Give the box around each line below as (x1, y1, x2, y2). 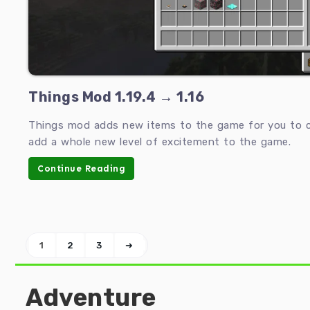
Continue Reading (37, 163, 125, 174)
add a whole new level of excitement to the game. (28, 136, 291, 148)
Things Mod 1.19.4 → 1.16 (28, 89, 204, 105)
